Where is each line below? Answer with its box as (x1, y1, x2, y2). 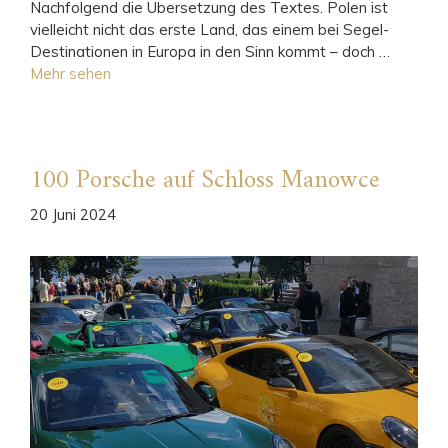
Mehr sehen (30, 63, 111, 83)
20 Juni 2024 (30, 205, 116, 225)
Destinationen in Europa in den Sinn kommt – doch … (30, 41, 390, 61)
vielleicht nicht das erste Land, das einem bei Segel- (30, 19, 389, 39)
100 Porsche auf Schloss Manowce (30, 158, 380, 203)
